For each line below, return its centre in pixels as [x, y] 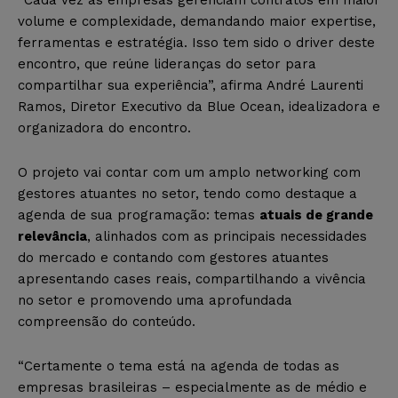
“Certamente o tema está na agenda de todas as [179, 366]
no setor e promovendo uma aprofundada [155, 301]
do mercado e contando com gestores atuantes [173, 258]
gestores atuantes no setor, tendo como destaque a [187, 194]
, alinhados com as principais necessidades [227, 237]
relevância [52, 237]
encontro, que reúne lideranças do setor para [167, 64]
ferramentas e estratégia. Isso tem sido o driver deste [196, 43]
